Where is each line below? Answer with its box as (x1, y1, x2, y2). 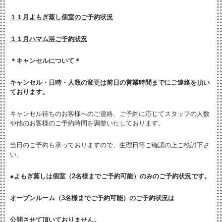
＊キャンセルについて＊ (10, 57, 81, 64)
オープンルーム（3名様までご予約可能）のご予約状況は (10, 194, 174, 202)
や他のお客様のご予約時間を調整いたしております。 (10, 119, 165, 127)
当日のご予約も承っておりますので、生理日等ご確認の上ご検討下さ (10, 141, 210, 149)
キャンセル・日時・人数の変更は (10, 79, 107, 86)
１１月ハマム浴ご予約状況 (10, 35, 87, 43)
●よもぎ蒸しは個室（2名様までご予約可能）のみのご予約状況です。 (10, 172, 211, 180)
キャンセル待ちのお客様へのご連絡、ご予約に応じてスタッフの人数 (10, 110, 210, 117)
